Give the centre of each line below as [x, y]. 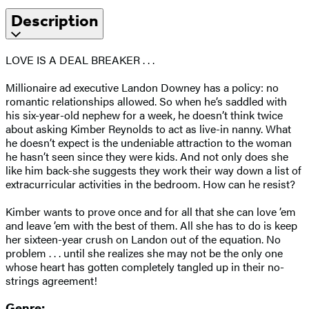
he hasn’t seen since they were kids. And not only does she [147, 156]
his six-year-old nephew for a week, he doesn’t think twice [144, 114]
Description [54, 20]
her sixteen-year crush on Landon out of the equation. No [143, 239]
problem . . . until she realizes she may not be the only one [144, 252]
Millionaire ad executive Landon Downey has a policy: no [142, 87]
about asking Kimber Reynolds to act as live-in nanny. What [148, 128]
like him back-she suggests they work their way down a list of [153, 170]
